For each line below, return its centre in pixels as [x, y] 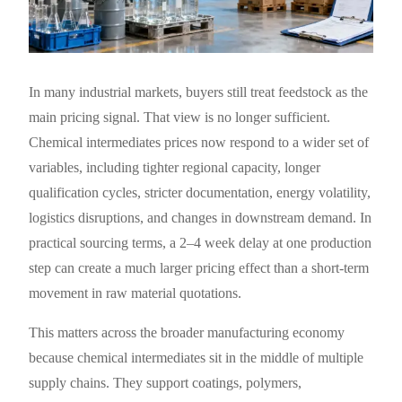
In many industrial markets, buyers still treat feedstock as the [199, 92]
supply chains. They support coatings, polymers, [166, 382]
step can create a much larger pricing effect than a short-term [199, 267]
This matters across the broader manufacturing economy [187, 332]
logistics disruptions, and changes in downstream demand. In [201, 217]
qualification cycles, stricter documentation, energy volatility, [200, 192]
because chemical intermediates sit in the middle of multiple [197, 357]
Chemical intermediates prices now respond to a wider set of [199, 142]
